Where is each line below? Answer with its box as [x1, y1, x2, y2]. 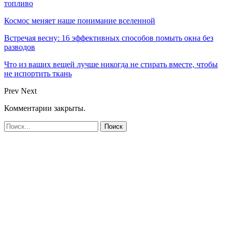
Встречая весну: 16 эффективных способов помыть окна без [4, 34, 213, 43]
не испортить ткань [4, 69, 72, 78]
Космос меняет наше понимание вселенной [4, 16, 155, 25]
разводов [4, 43, 35, 52]
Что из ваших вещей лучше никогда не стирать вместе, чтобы [4, 60, 218, 69]
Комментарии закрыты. [4, 104, 85, 113]
